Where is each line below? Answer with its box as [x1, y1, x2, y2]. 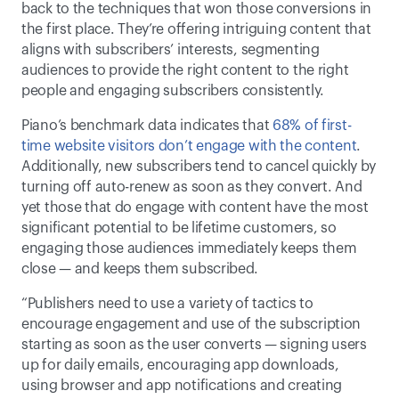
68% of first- [273, 118, 352, 133]
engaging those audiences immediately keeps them [21, 241, 357, 256]
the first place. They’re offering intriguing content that [21, 22, 371, 37]
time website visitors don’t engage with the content [21, 139, 357, 153]
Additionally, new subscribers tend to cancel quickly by [21, 159, 377, 174]
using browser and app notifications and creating [21, 379, 343, 393]
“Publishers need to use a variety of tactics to [21, 297, 313, 311]
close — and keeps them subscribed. [21, 262, 262, 276]
